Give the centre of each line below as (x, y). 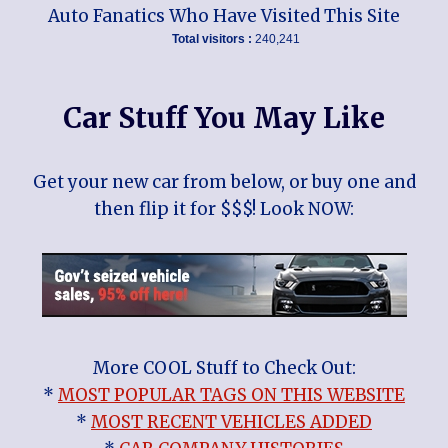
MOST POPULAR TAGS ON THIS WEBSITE (231, 394)
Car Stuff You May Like (224, 117)
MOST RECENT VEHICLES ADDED (231, 421)
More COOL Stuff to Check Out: (224, 367)
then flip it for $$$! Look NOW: (224, 208)
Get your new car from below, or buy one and (224, 181)
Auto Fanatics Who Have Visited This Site (224, 15)
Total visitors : (213, 38)
